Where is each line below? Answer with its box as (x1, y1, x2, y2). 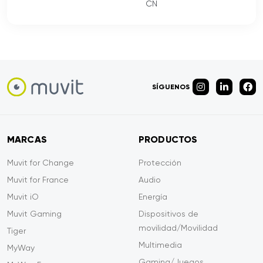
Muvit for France (7, 174, 69, 184)
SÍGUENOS (152, 82, 190, 91)
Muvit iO (7, 191, 39, 201)
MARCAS (7, 133, 47, 145)
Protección (139, 157, 181, 167)
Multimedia (139, 240, 182, 249)
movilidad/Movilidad (139, 222, 218, 232)
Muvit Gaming (7, 208, 62, 218)
